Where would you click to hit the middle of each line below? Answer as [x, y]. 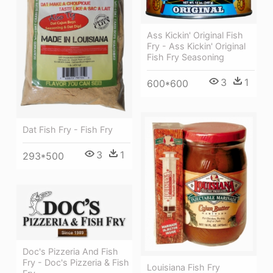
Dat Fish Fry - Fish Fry [68, 129]
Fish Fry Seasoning [186, 57]
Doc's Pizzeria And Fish [70, 251]
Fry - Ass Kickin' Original [196, 46]
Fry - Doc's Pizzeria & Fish [76, 262]
